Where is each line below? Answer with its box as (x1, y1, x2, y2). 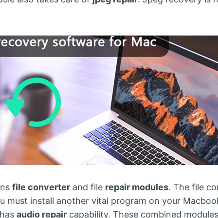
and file (70, 182, 105, 192)
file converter (12, 182, 70, 192)
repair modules (105, 182, 168, 192)
